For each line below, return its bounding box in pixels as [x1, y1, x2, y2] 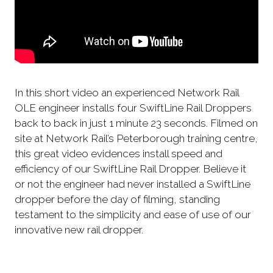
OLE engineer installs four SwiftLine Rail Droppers [15, 102, 252, 114]
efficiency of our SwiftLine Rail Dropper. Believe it [15, 163, 246, 175]
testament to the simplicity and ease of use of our [15, 208, 251, 221]
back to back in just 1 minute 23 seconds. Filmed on [15, 117, 258, 129]
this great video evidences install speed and [15, 147, 222, 160]
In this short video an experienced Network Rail [15, 87, 239, 99]
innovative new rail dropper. [15, 224, 143, 236]
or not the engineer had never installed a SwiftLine [15, 178, 250, 190]
